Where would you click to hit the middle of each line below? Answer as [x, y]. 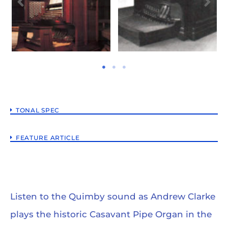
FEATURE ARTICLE [48, 137]
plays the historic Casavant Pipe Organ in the [111, 214]
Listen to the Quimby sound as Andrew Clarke [113, 196]
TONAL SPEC [37, 110]
